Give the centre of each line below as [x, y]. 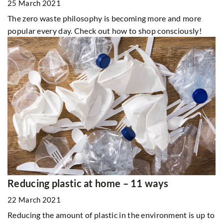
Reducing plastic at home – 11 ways [88, 183]
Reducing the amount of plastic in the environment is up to [111, 215]
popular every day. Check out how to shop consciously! [105, 30]
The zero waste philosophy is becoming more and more [105, 18]
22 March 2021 [34, 200]
